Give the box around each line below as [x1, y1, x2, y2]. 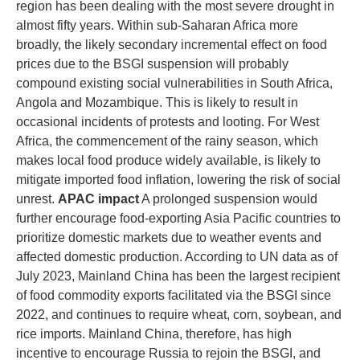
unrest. [16, 192, 58, 206]
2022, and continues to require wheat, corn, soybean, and [16, 308, 342, 321]
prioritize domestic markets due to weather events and [16, 231, 321, 244]
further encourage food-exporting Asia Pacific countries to [16, 211, 341, 225]
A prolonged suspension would [139, 192, 317, 206]
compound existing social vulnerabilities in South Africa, [16, 76, 333, 90]
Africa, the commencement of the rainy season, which [16, 134, 318, 148]
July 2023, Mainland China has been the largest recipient [16, 269, 340, 283]
